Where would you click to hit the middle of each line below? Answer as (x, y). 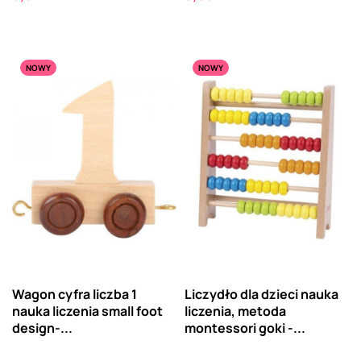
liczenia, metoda (235, 311)
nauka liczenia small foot (87, 311)
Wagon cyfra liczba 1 (75, 294)
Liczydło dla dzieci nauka (261, 294)
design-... (42, 328)
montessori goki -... (245, 328)
